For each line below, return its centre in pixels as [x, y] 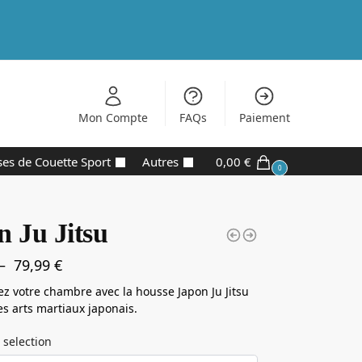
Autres [160, 162]
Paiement [264, 118]
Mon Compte [113, 118]
